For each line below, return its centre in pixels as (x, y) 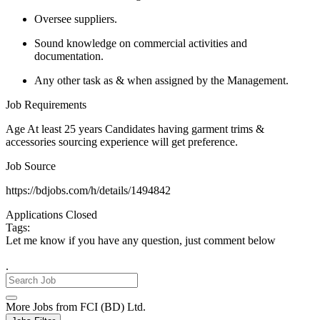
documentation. (69, 56)
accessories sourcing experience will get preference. (122, 141)
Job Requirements (46, 104)
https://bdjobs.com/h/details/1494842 (88, 190)
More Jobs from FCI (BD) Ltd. (76, 306)
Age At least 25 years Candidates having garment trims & (135, 129)
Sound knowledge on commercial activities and (141, 43)
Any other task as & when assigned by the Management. (161, 80)
